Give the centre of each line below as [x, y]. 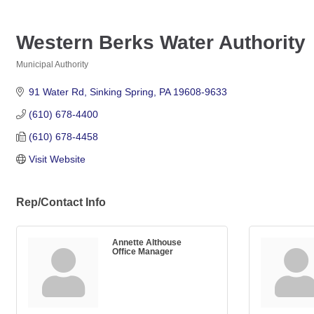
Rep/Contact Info [61, 202]
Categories [37, 74]
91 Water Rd [56, 92]
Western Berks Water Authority [161, 42]
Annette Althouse [147, 242]
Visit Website [57, 159]
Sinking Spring [121, 92]
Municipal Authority [52, 64]
